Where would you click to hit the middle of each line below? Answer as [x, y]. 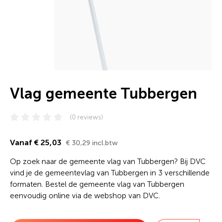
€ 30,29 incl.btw [92, 143]
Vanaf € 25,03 [37, 142]
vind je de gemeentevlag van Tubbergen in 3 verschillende [110, 173]
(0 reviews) [86, 117]
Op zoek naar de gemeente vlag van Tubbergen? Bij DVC [108, 162]
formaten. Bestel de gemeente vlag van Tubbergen [97, 184]
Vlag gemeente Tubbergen [104, 94]
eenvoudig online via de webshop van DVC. [85, 196]
